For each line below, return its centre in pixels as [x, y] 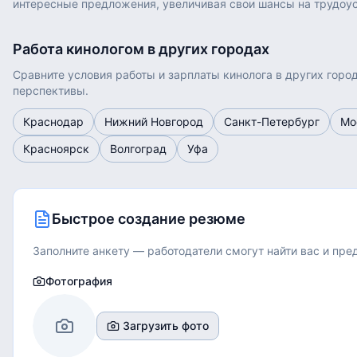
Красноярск [56, 149]
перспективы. [51, 90]
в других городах [207, 49]
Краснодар [53, 122]
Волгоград [138, 149]
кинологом [105, 49]
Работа [39, 49]
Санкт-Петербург [272, 122]
